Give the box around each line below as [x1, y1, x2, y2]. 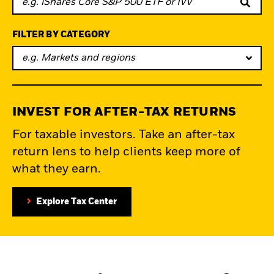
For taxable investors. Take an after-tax [12, 129, 235, 142]
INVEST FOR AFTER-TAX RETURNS [12, 106, 237, 119]
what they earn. [12, 163, 101, 176]
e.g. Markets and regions [22, 53, 135, 64]
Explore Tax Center [36, 198, 117, 207]
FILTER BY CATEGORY [12, 31, 111, 40]
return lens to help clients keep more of [12, 146, 240, 159]
